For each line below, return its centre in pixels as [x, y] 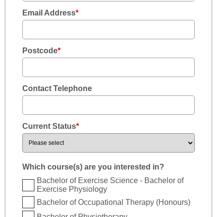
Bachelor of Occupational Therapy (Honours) [114, 202]
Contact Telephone [57, 88]
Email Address [49, 13]
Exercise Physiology [72, 189]
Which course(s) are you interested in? [93, 167]
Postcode [40, 51]
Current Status [49, 126]
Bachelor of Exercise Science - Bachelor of [110, 180]
